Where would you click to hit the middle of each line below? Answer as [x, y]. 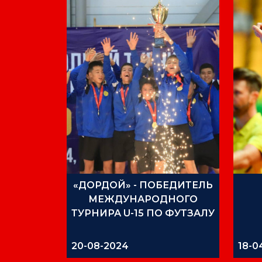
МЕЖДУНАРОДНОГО [143, 199]
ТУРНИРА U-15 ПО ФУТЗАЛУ [143, 213]
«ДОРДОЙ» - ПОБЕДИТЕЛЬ [143, 185]
